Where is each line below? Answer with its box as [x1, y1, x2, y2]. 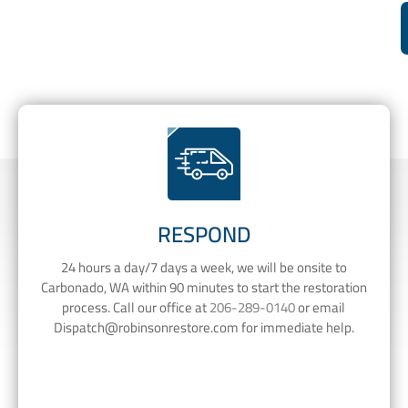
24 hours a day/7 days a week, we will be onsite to [60, 253, 347, 280]
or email [295, 293, 346, 321]
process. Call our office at [62, 293, 210, 321]
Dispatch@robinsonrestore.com [53, 313, 239, 341]
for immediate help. [238, 313, 354, 341]
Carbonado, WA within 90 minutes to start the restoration [41, 273, 367, 301]
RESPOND [157, 214, 250, 256]
